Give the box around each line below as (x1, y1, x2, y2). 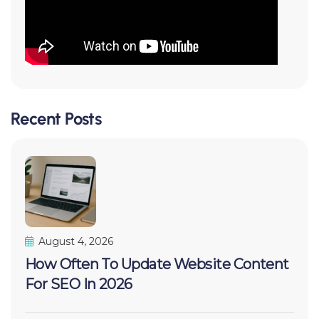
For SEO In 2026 (25, 276, 132, 293)
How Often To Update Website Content (25, 256, 289, 273)
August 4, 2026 (36, 235, 113, 249)
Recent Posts (11, 108, 102, 130)
